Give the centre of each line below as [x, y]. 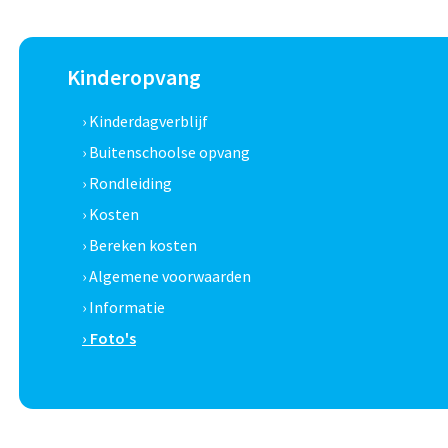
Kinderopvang [133, 77]
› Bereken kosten [139, 245]
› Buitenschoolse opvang [165, 152]
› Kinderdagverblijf [144, 121]
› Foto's [108, 338]
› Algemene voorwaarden [166, 276]
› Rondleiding [126, 183]
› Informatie [123, 307]
